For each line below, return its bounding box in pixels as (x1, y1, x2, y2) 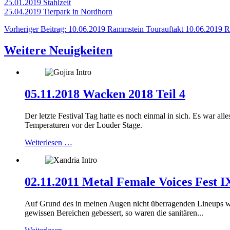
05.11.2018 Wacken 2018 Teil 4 (25, 87, 185, 101)
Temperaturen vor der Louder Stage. (25, 121, 142, 130)
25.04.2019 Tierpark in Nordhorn (4, 7, 112, 16)
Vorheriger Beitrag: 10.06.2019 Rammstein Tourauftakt (4, 24, 185, 33)
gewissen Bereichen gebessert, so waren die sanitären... (25, 208, 203, 217)
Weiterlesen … (25, 138, 72, 147)
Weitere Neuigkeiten (4, 44, 112, 57)
